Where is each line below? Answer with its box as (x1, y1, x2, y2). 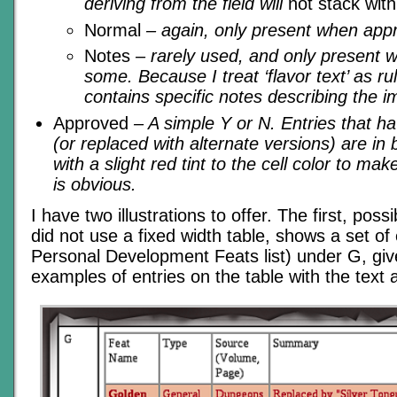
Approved (53, 113, 134, 133)
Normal (84, 19, 146, 40)
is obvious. (53, 174, 136, 194)
